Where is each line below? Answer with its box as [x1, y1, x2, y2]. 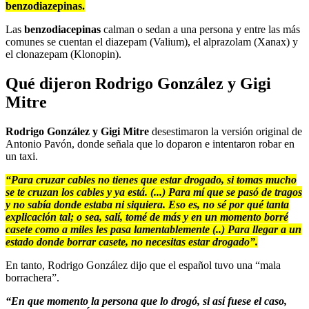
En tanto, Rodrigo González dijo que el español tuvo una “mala [6, 259, 281, 271]
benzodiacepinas [24, 23, 103, 35]
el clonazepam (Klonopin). [6, 48, 121, 60]
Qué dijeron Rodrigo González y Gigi [6, 74, 271, 92]
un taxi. [6, 150, 38, 162]
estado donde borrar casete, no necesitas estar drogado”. [6, 235, 258, 248]
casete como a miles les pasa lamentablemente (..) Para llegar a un [6, 223, 301, 235]
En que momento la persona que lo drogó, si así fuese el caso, [11, 295, 287, 307]
